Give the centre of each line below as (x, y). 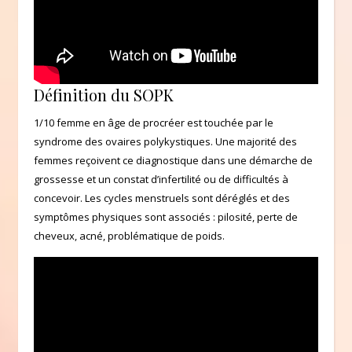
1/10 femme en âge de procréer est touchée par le (154, 122)
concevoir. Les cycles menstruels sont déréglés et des (162, 198)
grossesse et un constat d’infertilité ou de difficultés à (161, 179)
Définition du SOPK (104, 94)
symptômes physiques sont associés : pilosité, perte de (166, 216)
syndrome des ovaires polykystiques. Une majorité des (165, 141)
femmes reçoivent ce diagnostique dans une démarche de (173, 160)
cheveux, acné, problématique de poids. (129, 235)
